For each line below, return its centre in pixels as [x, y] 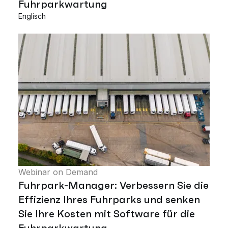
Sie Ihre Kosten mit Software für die [107, 213]
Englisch [32, 16]
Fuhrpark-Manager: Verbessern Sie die [113, 185]
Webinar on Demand [58, 172]
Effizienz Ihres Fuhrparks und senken [109, 199]
